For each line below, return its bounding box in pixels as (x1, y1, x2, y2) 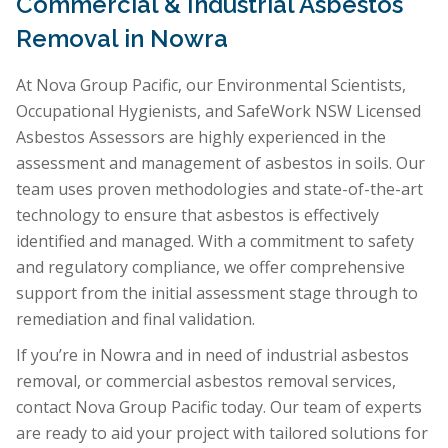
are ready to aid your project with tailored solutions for (16, 422, 428, 445)
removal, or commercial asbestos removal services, (16, 370, 396, 393)
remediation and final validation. (16, 308, 255, 331)
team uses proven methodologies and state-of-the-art (16, 178, 423, 201)
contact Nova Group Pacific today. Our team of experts (16, 396, 422, 419)
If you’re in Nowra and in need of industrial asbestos (16, 344, 409, 367)
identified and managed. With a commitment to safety (16, 230, 414, 253)
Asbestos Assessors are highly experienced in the (16, 126, 386, 149)
